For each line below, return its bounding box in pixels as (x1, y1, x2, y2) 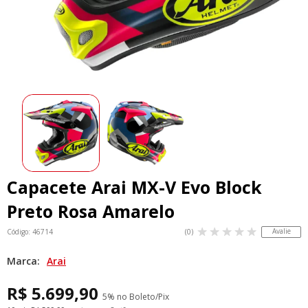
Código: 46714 (7, 227, 53, 237)
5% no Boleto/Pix (102, 290, 169, 302)
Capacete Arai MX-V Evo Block (7, 175, 262, 199)
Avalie (272, 225, 291, 236)
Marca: (7, 254, 43, 268)
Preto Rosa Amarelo (7, 199, 175, 223)
